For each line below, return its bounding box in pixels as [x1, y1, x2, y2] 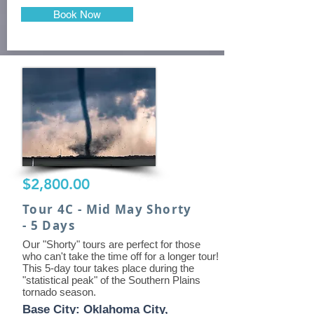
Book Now [53, 8, 101, 20]
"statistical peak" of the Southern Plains [22, 274, 200, 286]
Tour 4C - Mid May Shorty [22, 201, 192, 217]
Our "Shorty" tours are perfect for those [22, 238, 200, 250]
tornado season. [22, 286, 96, 298]
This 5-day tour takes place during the [22, 262, 194, 274]
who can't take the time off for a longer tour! [22, 250, 219, 262]
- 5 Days [22, 217, 75, 233]
